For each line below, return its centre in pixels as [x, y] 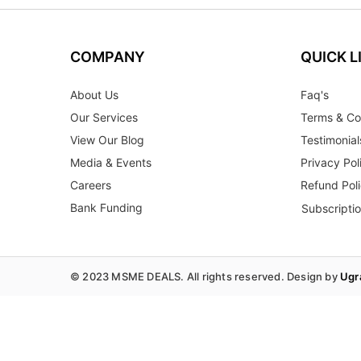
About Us [94, 95]
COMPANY [108, 57]
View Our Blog [107, 140]
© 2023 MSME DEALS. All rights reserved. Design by [205, 277]
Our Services [104, 118]
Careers [91, 185]
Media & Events [111, 163]
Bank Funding [106, 208]
